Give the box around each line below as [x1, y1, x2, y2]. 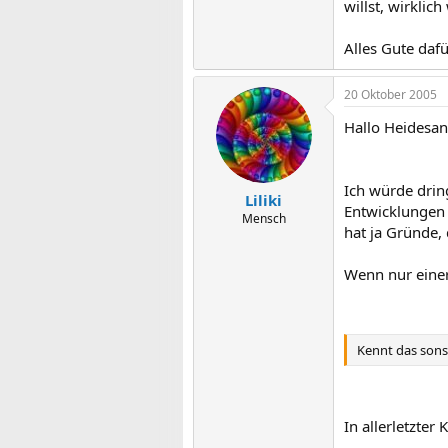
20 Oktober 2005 [344, 85, 437, 103]
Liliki [245, 190, 282, 210]
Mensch [241, 210, 286, 227]
